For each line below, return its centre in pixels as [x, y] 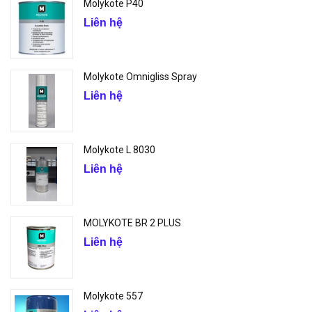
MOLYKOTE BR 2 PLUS [132, 223]
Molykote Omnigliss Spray [140, 77]
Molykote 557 [113, 296]
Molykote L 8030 [119, 150]
